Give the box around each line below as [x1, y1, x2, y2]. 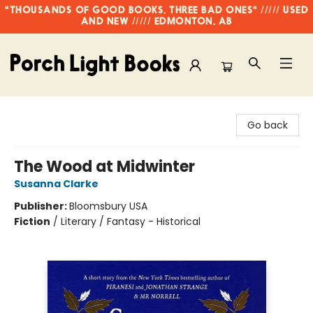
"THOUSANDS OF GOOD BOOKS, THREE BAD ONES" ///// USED [5, 6, 308, 16]
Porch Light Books [10, 103, 95, 117]
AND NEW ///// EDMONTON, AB [80, 17, 233, 27]
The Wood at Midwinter [14, 156, 195, 177]
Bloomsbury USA [69, 199, 147, 213]
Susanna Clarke [14, 177, 99, 191]
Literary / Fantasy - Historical [61, 214, 201, 228]
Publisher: [14, 199, 69, 213]
